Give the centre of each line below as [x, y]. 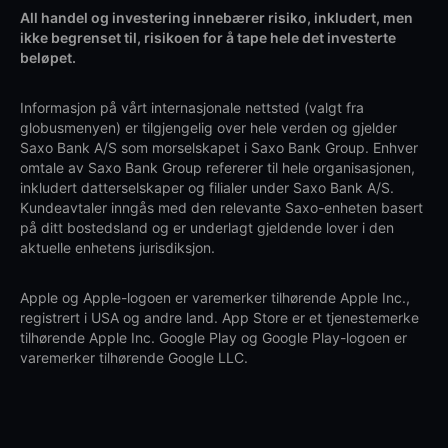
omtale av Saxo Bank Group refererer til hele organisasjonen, [217, 168]
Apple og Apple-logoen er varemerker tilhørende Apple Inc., [215, 298]
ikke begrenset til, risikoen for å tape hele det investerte [208, 38]
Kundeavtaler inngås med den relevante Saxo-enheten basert [221, 208]
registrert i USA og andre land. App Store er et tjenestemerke [219, 318]
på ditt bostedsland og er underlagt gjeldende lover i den [207, 228]
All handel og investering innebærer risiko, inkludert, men [216, 18]
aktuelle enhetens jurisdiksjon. [117, 248]
